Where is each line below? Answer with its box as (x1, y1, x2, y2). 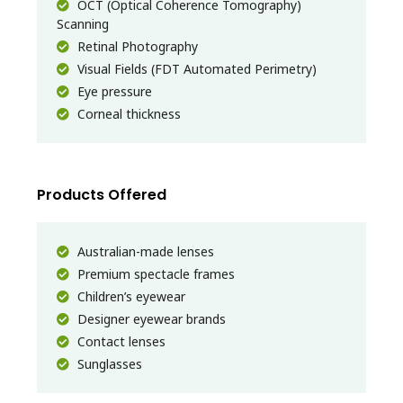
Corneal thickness (74, 104, 181, 122)
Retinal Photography (74, 37, 198, 55)
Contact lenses (74, 332, 166, 350)
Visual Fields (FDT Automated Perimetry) (74, 59, 317, 77)
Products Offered (37, 184, 166, 205)
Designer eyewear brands (74, 309, 226, 327)
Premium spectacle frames (74, 264, 235, 282)
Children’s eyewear (74, 287, 185, 305)
